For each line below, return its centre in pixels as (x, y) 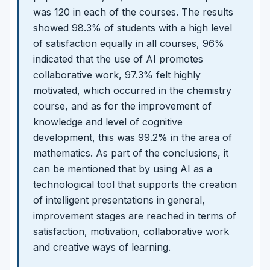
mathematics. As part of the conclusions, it (131, 153)
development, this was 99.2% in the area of (133, 137)
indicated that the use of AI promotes (118, 59)
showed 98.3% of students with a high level (133, 27)
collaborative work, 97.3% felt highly (117, 74)
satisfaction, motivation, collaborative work (131, 231)
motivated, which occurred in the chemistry (132, 90)
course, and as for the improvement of (122, 106)
